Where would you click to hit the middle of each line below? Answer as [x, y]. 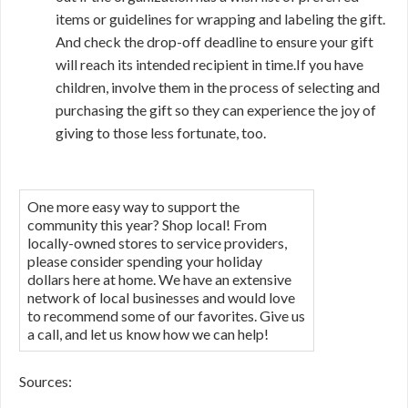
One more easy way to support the [133, 206]
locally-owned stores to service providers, [157, 243]
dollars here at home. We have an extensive [159, 279]
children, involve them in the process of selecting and [218, 87]
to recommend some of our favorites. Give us [166, 316]
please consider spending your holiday [145, 261]
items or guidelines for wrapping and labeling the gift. [220, 19]
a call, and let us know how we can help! [148, 334]
